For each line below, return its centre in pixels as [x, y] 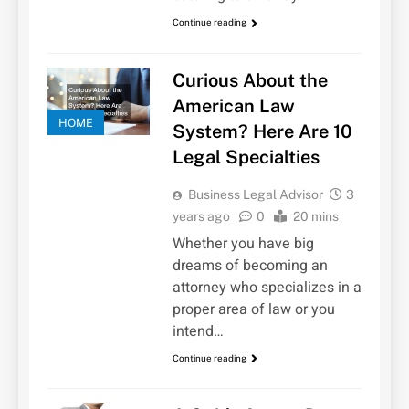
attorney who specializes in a [267, 287]
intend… [198, 331]
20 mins [315, 216]
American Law [233, 105]
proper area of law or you [253, 309]
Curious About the [250, 80]
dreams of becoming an [250, 265]
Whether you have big [243, 243]
